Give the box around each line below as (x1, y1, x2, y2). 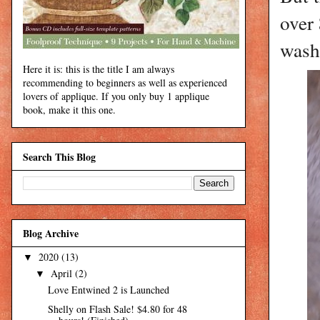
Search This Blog (23, 149, 96, 164)
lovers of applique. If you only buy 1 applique (23, 89, 209, 104)
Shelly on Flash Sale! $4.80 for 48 (47, 301, 187, 316)
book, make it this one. (23, 103, 116, 117)
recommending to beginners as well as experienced (23, 76, 227, 90)
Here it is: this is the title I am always (23, 62, 174, 76)
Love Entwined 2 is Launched (47, 283, 169, 297)
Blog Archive (23, 226, 79, 241)
